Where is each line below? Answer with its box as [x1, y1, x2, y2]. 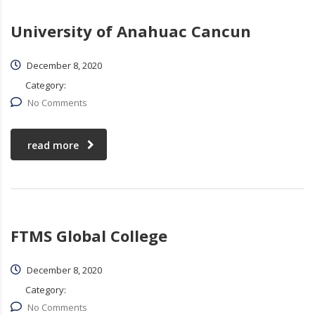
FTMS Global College [11, 225, 167, 247]
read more [27, 139, 79, 153]
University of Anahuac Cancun [11, 20, 251, 42]
